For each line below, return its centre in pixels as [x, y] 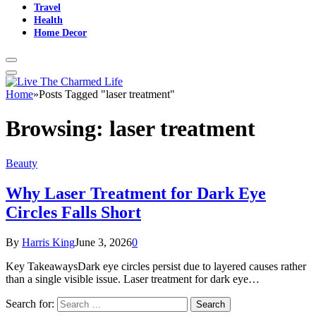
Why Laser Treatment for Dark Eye [136, 193]
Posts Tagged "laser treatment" [107, 94]
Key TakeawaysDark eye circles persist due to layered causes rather [156, 266]
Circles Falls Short [73, 212]
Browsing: [57, 129]
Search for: [30, 303]
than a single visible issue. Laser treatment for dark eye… [133, 279]
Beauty [22, 163]
